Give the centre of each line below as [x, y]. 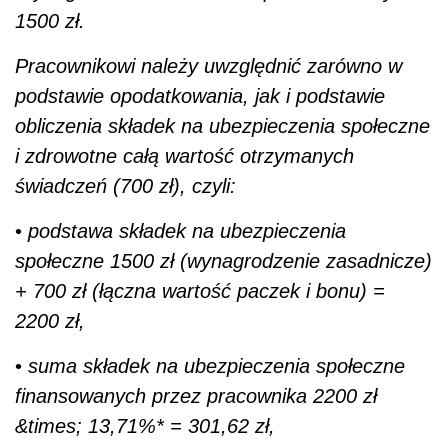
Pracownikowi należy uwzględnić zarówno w [208, 65]
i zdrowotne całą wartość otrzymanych [184, 155]
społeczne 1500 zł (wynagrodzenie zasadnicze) [223, 260]
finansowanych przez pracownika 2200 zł [196, 395]
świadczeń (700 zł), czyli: [125, 185]
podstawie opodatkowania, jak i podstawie [200, 95]
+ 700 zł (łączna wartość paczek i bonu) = [200, 290]
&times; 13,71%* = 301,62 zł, [145, 425]
